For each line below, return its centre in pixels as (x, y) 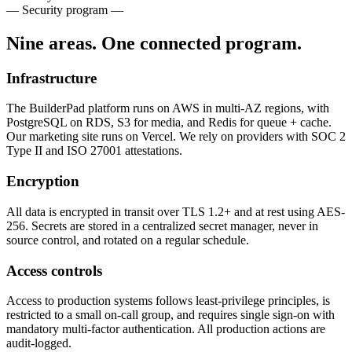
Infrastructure (51, 78)
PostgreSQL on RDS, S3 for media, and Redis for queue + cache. (169, 123)
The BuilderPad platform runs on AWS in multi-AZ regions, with (168, 108)
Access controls (54, 270)
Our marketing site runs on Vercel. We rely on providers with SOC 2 (176, 137)
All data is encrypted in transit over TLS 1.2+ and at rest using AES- (176, 211)
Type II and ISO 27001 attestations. (94, 151)
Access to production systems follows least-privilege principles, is (168, 301)
